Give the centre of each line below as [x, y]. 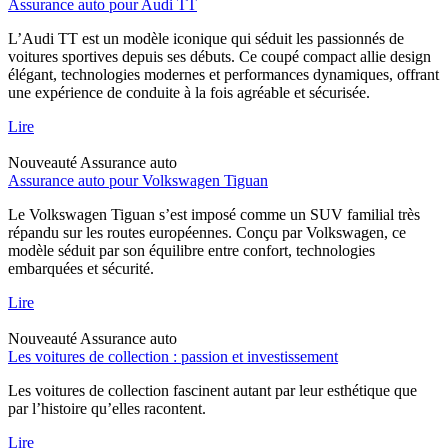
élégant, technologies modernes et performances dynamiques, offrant [223, 74]
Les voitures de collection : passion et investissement [173, 356]
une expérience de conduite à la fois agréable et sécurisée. [189, 92]
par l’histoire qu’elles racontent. [107, 408]
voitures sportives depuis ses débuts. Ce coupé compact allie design [219, 56]
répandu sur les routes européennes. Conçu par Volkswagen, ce [207, 232]
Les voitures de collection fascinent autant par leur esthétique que [212, 390]
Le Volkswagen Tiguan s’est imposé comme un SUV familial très [214, 214]
